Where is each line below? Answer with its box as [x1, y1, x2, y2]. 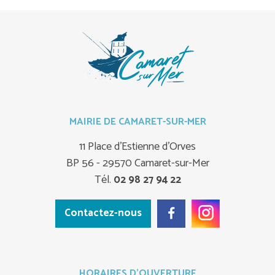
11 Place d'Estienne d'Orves [79, 137, 196, 157]
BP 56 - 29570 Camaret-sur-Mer [66, 154, 209, 173]
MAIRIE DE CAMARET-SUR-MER [69, 114, 206, 131]
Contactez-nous [64, 204, 142, 222]
